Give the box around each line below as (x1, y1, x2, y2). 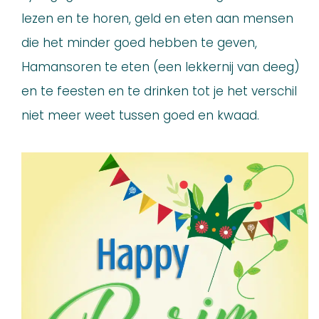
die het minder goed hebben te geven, (21, 34, 257, 52)
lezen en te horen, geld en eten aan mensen (21, 10, 293, 28)
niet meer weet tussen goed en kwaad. (21, 107, 259, 125)
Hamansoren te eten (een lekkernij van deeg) (21, 58, 300, 76)
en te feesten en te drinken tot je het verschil (21, 83, 297, 100)
